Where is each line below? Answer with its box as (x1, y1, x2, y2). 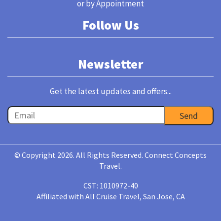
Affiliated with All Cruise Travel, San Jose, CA (36, 191, 185, 201)
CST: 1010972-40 (83, 181, 138, 190)
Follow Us (82, 17, 139, 33)
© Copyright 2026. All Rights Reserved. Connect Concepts (14, 150, 207, 160)
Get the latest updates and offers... (49, 86, 172, 97)
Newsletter (78, 56, 143, 72)
